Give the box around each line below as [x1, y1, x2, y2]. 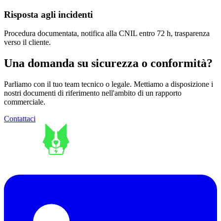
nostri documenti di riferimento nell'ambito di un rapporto [4, 89, 182, 98]
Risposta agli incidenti [4, 9, 93, 20]
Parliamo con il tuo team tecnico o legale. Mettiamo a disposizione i [4, 80, 213, 89]
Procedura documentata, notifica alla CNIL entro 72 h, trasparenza [4, 29, 210, 38]
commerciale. [4, 98, 45, 107]
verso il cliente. [4, 38, 51, 47]
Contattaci [4, 114, 36, 123]
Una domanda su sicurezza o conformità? [4, 57, 213, 70]
